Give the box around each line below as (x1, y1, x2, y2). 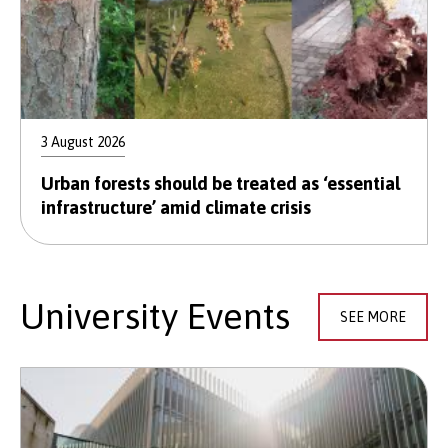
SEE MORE (340, 309, 406, 326)
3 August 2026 (41, 133, 125, 150)
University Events (20, 295, 290, 338)
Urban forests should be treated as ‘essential (41, 172, 400, 194)
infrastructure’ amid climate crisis (41, 196, 311, 218)
